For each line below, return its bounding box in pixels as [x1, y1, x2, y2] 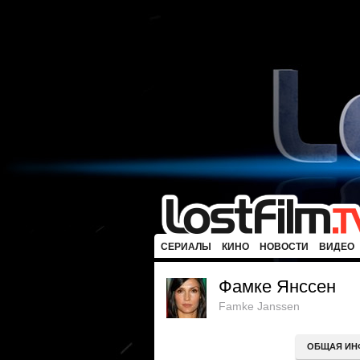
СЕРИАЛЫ [161, 241, 211, 252]
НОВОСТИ [260, 241, 309, 252]
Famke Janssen [219, 300, 300, 313]
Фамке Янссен [219, 276, 336, 297]
